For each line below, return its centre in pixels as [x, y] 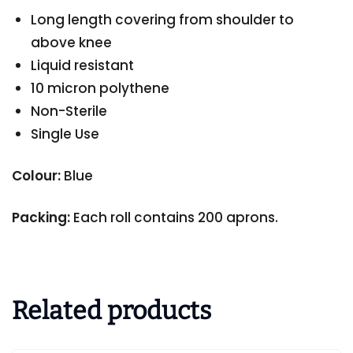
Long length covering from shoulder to [163, 20]
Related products [111, 311]
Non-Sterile [69, 111]
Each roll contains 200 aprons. [174, 218]
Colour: [38, 176]
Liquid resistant [83, 66]
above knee [72, 43]
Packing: [41, 218]
